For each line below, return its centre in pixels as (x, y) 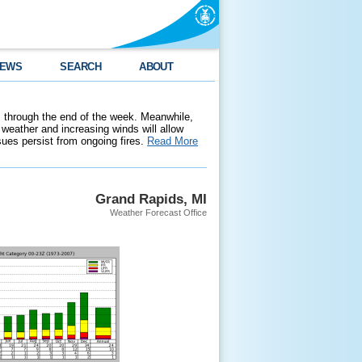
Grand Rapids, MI (151, 199)
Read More (173, 141)
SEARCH (81, 67)
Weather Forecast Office (158, 213)
